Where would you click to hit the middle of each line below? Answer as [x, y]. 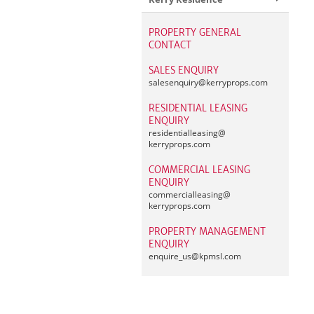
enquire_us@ [174, 256]
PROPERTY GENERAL [195, 33]
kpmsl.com [220, 256]
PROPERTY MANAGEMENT [207, 232]
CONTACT [170, 45]
